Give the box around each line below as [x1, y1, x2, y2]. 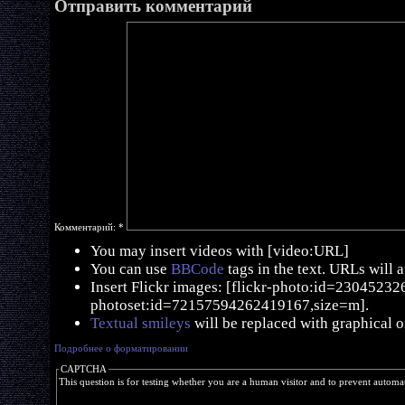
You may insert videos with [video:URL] [90, 242, 349, 259]
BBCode [171, 260, 224, 278]
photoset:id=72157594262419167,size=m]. [90, 297, 369, 314]
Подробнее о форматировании [54, 343, 188, 353]
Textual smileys [90, 315, 191, 332]
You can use [90, 260, 171, 278]
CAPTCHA [61, 363, 107, 374]
